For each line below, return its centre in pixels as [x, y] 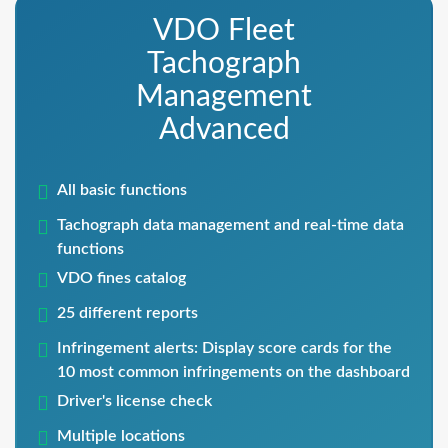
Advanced [224, 129]
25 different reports [127, 312]
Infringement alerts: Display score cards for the [224, 347]
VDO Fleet [224, 30]
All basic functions [122, 189]
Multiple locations [121, 435]
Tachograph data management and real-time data [230, 224]
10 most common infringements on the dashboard [233, 371]
